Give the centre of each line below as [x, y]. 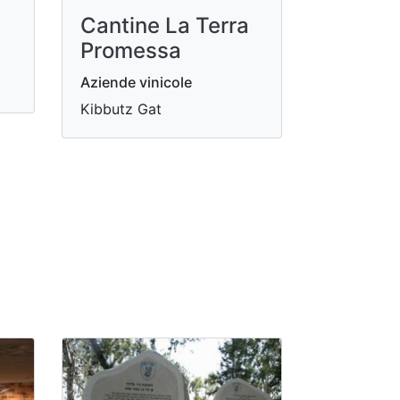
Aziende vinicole [136, 82]
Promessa [130, 50]
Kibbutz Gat [121, 108]
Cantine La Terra [164, 25]
